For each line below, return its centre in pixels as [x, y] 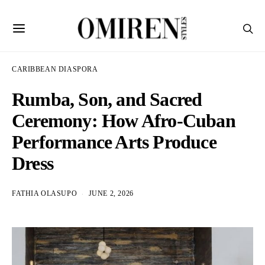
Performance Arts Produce [114, 142]
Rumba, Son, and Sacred [107, 99]
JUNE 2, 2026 [111, 194]
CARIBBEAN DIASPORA [55, 70]
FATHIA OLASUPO [45, 194]
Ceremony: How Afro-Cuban [124, 121]
